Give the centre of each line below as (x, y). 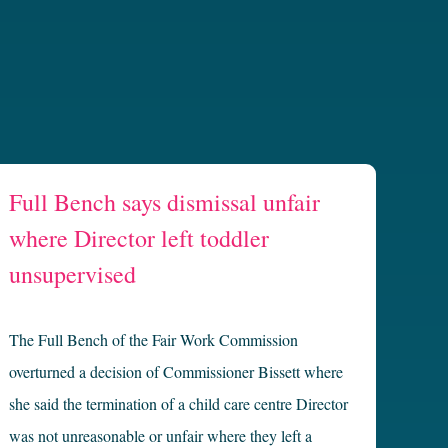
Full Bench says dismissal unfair (165, 202)
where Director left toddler (139, 238)
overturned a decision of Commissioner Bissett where (176, 372)
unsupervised (73, 274)
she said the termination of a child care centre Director (179, 404)
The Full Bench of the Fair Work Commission (154, 340)
